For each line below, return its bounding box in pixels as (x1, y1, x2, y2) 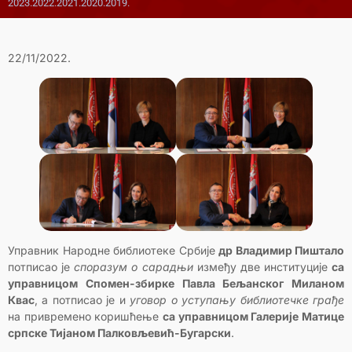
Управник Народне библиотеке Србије (8, 244, 218, 258)
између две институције (192, 260, 332, 274)
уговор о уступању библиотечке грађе (130, 293, 345, 307)
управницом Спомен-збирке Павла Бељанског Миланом (8, 277, 344, 291)
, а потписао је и (35, 293, 130, 307)
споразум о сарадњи (74, 260, 193, 274)
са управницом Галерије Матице (163, 310, 344, 324)
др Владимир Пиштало (218, 244, 344, 258)
